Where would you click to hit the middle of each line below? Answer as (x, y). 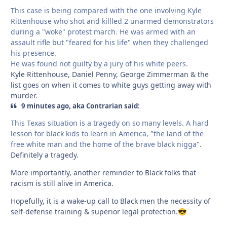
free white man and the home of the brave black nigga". (106, 144)
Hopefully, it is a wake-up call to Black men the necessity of (110, 201)
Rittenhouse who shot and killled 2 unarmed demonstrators (112, 21)
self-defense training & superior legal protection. (94, 212)
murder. (24, 96)
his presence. (33, 53)
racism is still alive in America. (62, 183)
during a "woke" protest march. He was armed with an (103, 32)
